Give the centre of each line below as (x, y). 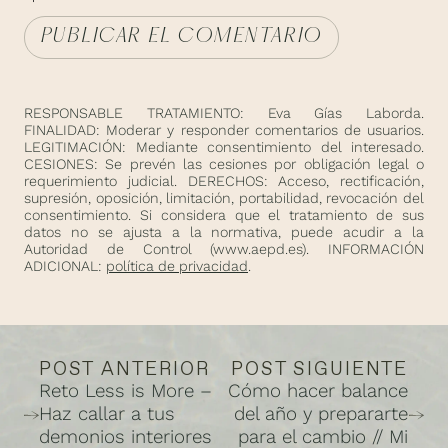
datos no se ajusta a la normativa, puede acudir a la (224, 232)
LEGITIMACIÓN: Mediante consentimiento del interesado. (224, 147)
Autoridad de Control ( (119, 249)
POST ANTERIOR (125, 368)
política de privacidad (177, 266)
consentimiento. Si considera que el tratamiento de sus (224, 215)
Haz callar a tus (106, 413)
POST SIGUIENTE (320, 368)
